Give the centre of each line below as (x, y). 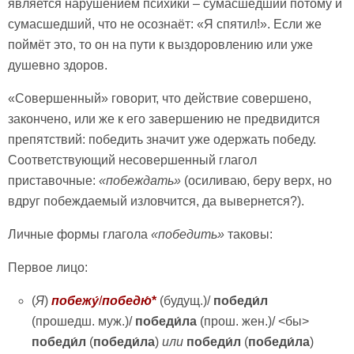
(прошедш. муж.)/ (82, 321)
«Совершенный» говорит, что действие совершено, (160, 98)
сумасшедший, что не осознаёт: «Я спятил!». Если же (165, 24)
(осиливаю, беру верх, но (258, 180)
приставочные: (53, 180)
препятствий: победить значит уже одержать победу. (162, 139)
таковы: (249, 234)
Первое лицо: (48, 267)
